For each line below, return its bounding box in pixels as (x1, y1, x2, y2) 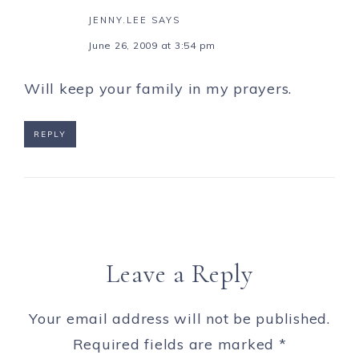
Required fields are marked (72, 335, 279, 354)
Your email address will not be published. (29, 309, 330, 329)
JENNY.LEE (88, 14, 147, 26)
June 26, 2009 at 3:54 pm (88, 39, 216, 52)
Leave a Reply (106, 258, 253, 290)
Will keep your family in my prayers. (24, 79, 292, 99)
